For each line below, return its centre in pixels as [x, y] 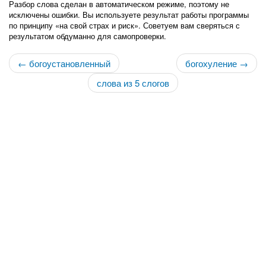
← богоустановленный [64, 63]
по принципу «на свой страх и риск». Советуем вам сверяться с [124, 25]
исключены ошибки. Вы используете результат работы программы [129, 15]
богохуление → [217, 63]
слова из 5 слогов [133, 83]
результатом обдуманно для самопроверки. [88, 36]
